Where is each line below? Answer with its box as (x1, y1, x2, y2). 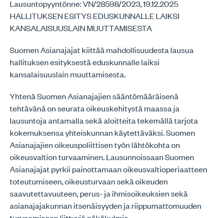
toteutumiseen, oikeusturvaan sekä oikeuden (10, 176, 168, 186)
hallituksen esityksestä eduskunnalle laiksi (10, 56, 160, 67)
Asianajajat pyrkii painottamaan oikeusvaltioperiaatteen (10, 163, 207, 174)
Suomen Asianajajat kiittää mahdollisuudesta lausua (10, 44, 194, 55)
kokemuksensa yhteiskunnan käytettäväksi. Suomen (10, 127, 195, 138)
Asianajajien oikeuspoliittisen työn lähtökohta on (10, 139, 180, 150)
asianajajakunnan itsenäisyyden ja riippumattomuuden (10, 200, 201, 211)
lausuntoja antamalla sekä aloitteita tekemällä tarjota (10, 115, 198, 126)
